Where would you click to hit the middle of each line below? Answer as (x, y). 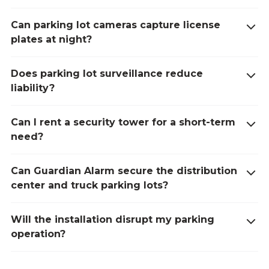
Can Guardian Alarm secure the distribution (124, 171)
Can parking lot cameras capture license (115, 25)
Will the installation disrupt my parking (112, 220)
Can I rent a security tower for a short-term (123, 122)
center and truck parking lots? (89, 186)
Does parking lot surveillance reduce (107, 74)
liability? (32, 88)
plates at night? (51, 40)
